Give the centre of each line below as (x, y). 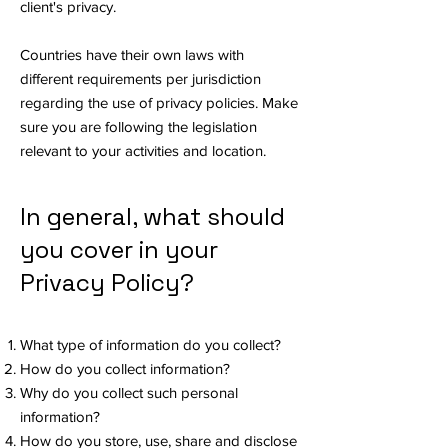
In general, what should (152, 216)
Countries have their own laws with (132, 54)
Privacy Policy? (107, 282)
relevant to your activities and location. (145, 150)
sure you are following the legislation (138, 126)
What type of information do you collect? (150, 344)
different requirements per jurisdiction (140, 78)
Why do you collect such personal (129, 392)
